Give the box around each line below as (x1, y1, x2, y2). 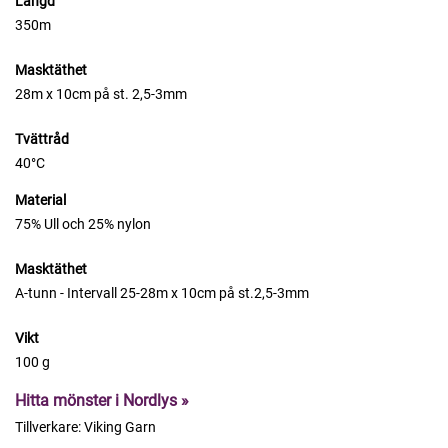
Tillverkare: (15, 419, 81, 435)
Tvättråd (15, 131, 69, 147)
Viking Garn (84, 419, 156, 435)
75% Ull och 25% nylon (15, 216, 151, 232)
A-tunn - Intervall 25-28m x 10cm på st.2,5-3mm (15, 285, 309, 301)
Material (15, 192, 66, 208)
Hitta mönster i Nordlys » (15, 391, 189, 410)
